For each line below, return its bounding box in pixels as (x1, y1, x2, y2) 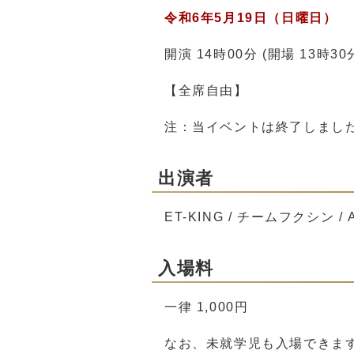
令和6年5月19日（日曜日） (164, 11, 337, 24)
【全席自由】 (164, 84, 248, 97)
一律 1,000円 (164, 300, 249, 314)
